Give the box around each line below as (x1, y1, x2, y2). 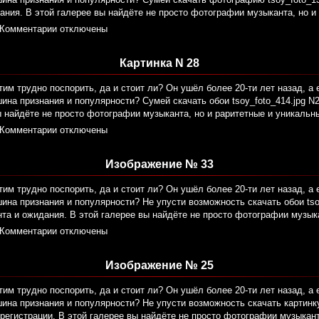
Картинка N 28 (120, 57, 199, 70)
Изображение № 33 (105, 158, 214, 171)
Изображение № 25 (105, 259, 214, 272)
